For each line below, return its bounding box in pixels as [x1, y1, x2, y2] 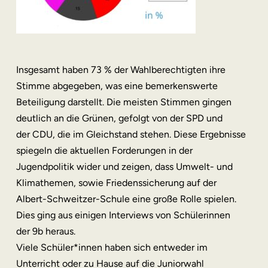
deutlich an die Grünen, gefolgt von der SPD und [16, 112, 223, 124]
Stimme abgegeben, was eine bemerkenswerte [16, 80, 218, 92]
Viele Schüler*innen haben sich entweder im [16, 242, 208, 253]
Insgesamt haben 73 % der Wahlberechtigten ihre [16, 64, 226, 75]
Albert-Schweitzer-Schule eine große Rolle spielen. [16, 193, 236, 205]
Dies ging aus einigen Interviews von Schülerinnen [16, 209, 230, 221]
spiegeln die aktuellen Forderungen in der [16, 145, 193, 156]
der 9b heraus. [16, 226, 75, 237]
